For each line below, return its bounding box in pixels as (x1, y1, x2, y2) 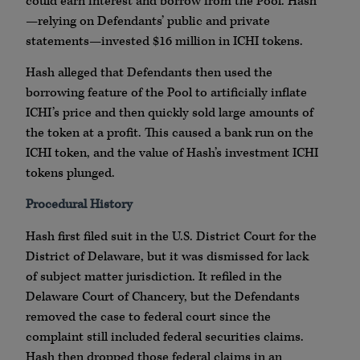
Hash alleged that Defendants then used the (26, 64, 272, 82)
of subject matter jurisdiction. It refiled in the (26, 268, 282, 285)
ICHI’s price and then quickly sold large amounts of (26, 104, 313, 122)
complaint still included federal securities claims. (26, 328, 304, 346)
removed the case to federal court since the (26, 308, 271, 325)
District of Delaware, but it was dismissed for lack (26, 247, 309, 265)
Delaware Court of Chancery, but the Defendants (26, 288, 300, 305)
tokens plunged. (26, 165, 115, 182)
